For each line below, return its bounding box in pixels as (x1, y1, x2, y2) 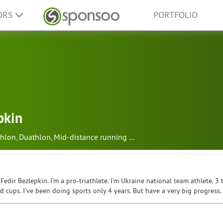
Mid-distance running (54, 132, 127, 142)
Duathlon (19, 132, 51, 142)
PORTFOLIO (153, 9, 198, 20)
